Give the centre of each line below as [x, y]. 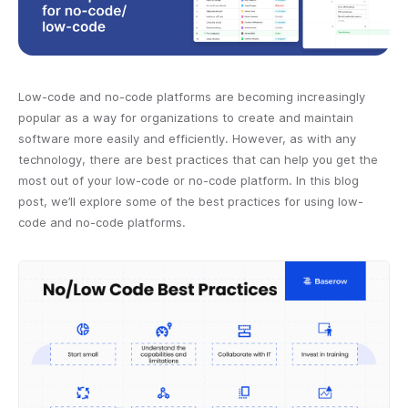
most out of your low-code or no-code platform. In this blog [189, 181]
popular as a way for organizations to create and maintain [186, 118]
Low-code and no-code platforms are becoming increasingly [192, 97]
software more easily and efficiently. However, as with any [187, 139]
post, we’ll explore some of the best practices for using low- [191, 202]
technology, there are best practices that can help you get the [198, 160]
